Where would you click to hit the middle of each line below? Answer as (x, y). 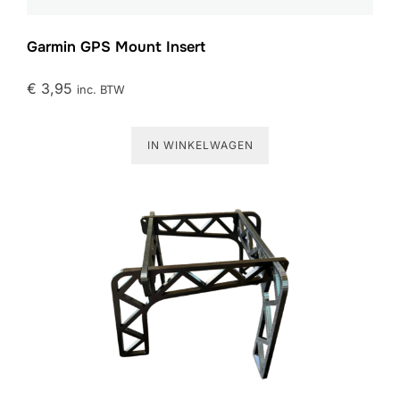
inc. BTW (101, 90)
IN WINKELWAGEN (200, 146)
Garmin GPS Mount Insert (116, 47)
